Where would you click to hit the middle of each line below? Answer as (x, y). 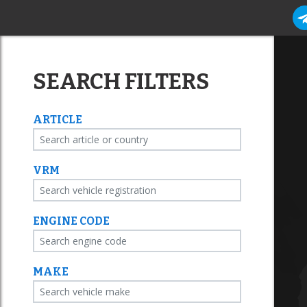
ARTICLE (58, 120)
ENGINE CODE (71, 221)
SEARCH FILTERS (121, 82)
